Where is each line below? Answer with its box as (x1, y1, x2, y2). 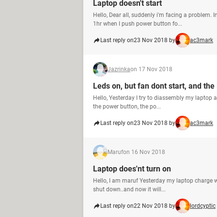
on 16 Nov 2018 (123, 149, 165, 155)
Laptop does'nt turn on (93, 164, 171, 173)
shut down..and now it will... (93, 186, 166, 193)
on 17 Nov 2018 (130, 66, 172, 73)
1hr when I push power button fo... (93, 20, 182, 27)
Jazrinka (108, 66, 130, 73)
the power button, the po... (93, 103, 161, 110)
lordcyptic (190, 202, 216, 209)
